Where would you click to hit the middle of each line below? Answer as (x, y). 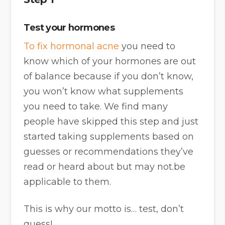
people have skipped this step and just (111, 122)
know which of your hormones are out (110, 62)
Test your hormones (69, 28)
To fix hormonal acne (72, 46)
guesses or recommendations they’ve (109, 152)
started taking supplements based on (109, 137)
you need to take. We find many (96, 107)
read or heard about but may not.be (105, 167)
